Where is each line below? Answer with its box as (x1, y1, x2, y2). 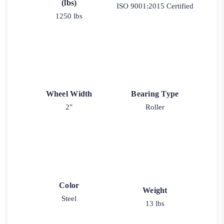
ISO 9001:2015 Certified (116, 2, 193, 10)
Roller (145, 103, 164, 111)
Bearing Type (131, 89, 179, 98)
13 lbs (145, 199, 164, 207)
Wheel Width (45, 89, 92, 98)
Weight (142, 185, 167, 194)
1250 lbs (55, 12, 83, 20)
